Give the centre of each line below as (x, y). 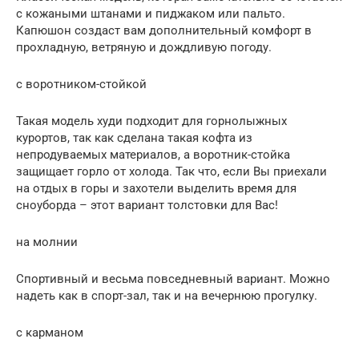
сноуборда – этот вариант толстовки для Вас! (147, 205)
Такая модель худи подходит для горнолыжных (151, 121)
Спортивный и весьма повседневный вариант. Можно (173, 278)
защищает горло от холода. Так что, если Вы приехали (171, 171)
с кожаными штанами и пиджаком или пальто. (151, 13)
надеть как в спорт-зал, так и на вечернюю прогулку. (167, 295)
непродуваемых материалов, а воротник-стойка (153, 154)
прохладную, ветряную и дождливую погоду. (144, 47)
